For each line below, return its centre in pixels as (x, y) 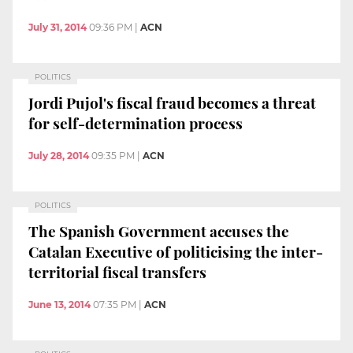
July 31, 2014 (58, 28)
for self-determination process (136, 123)
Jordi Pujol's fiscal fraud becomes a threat (172, 102)
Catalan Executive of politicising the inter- (176, 251)
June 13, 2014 (59, 305)
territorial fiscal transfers (117, 271)
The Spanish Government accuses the (159, 230)
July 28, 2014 (59, 156)
